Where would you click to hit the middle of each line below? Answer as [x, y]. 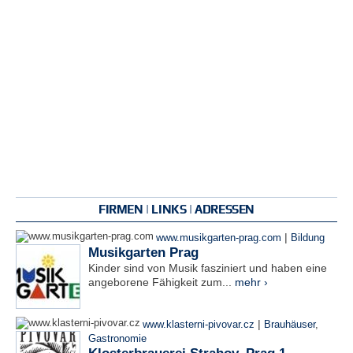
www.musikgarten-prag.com [219, 238]
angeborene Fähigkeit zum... [162, 282]
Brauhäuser [290, 325]
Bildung [308, 238]
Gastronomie [117, 339]
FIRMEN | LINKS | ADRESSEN [176, 209]
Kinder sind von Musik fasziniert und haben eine [208, 268]
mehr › [251, 282]
